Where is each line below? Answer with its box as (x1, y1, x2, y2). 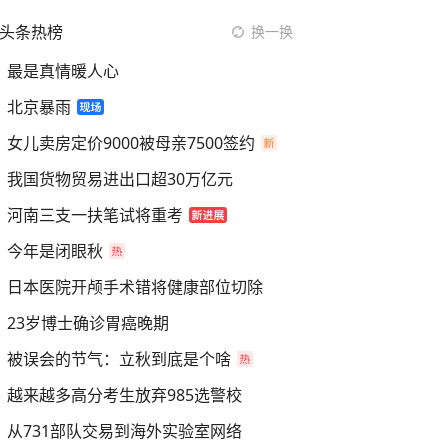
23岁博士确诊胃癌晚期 (7, 312, 169, 334)
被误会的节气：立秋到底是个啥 (7, 348, 231, 370)
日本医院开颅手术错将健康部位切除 (7, 276, 263, 298)
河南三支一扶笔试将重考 (7, 204, 183, 226)
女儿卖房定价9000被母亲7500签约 (7, 132, 255, 154)
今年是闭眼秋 (7, 240, 103, 262)
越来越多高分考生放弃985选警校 (7, 384, 242, 406)
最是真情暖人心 (7, 60, 119, 82)
